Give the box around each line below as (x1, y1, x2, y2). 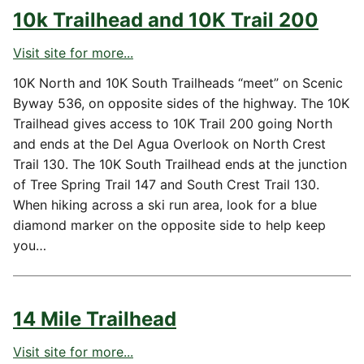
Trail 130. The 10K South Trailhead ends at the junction (13, 156, 347, 172)
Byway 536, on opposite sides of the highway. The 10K (13, 95, 349, 111)
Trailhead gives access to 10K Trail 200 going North (13, 115, 332, 132)
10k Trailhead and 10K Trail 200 (13, 8, 318, 32)
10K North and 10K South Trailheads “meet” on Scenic (13, 75, 343, 91)
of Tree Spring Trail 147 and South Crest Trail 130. (13, 176, 319, 193)
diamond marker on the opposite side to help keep (13, 217, 326, 233)
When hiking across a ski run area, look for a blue (13, 197, 317, 213)
